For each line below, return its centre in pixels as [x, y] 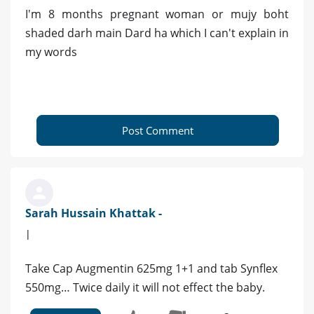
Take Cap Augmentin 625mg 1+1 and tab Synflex [151, 269]
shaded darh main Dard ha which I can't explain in [157, 33]
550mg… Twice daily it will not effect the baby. [145, 288]
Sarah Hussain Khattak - [94, 213]
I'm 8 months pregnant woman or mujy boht [157, 14]
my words [51, 52]
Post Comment [158, 131]
